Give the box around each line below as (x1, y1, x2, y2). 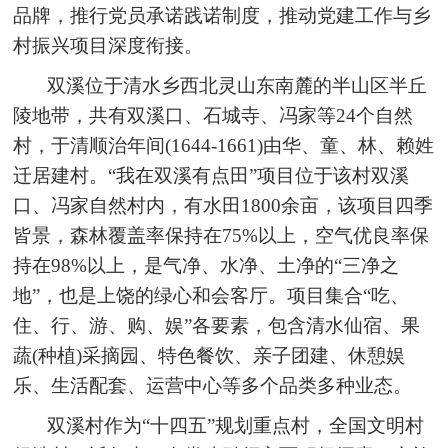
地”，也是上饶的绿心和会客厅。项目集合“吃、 (13, 285, 410, 307)
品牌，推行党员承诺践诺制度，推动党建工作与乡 (13, 5, 432, 27)
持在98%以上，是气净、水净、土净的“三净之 (13, 255, 400, 277)
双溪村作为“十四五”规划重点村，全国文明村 (47, 415, 425, 437)
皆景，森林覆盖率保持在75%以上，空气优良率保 (13, 225, 430, 247)
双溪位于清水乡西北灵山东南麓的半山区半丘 (47, 75, 428, 97)
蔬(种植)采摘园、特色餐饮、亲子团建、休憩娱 (13, 345, 406, 367)
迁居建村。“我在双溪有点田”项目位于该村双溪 (13, 165, 410, 187)
